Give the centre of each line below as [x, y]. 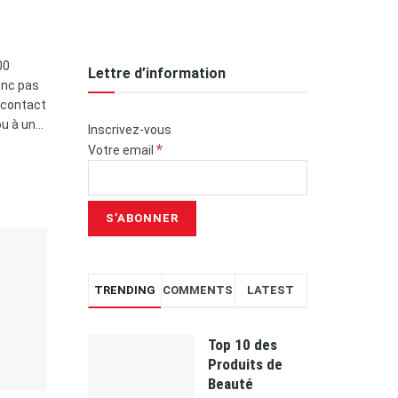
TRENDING [124, 290]
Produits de [245, 364]
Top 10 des [242, 344]
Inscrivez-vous [129, 129]
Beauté [230, 383]
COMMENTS [198, 290]
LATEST [271, 290]
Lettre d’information [156, 73]
